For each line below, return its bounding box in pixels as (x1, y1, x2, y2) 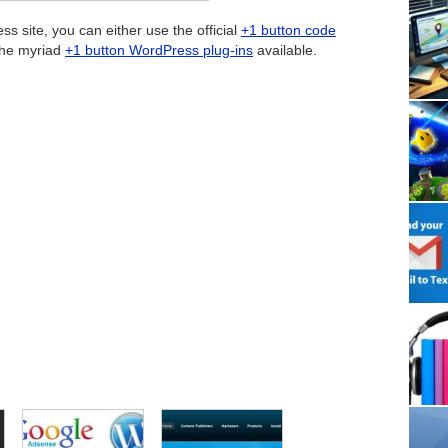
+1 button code (241, 22, 336, 39)
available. (253, 42, 317, 59)
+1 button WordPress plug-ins (65, 42, 253, 59)
